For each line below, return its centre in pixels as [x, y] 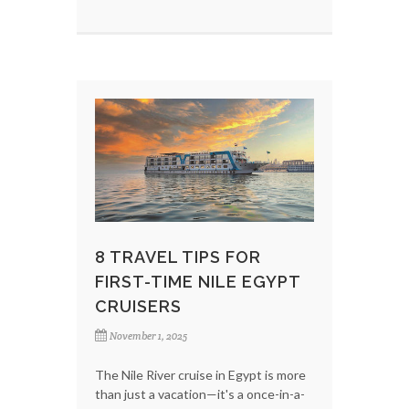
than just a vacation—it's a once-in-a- [200, 393]
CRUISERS [138, 306]
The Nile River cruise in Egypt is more [200, 374]
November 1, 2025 [148, 336]
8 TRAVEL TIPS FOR [178, 257]
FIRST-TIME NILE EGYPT [198, 281]
